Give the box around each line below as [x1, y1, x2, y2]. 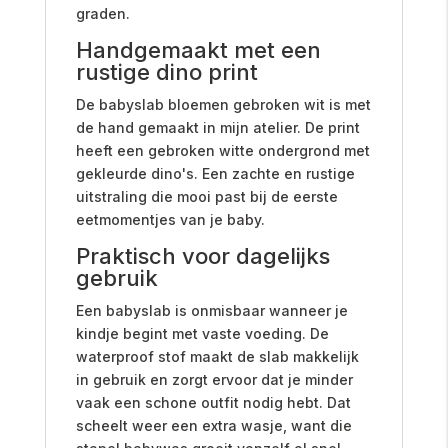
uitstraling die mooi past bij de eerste [75, 187, 338, 205]
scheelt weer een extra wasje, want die [75, 416, 352, 434]
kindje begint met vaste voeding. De [75, 324, 329, 342]
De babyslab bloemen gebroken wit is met [75, 95, 371, 113]
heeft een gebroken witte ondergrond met [75, 141, 370, 159]
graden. [75, 4, 130, 22]
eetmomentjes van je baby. [75, 210, 265, 228]
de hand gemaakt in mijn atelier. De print [75, 118, 360, 136]
